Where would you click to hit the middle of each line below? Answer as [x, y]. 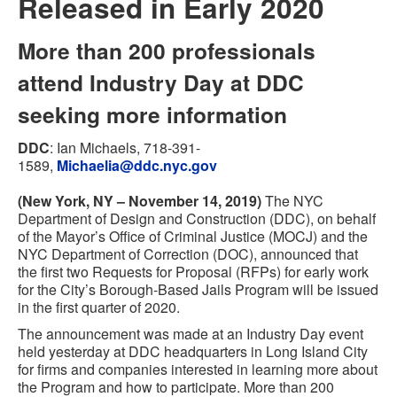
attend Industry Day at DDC [161, 82]
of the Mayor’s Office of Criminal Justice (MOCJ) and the [193, 236]
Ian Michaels [97, 148]
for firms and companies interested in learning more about [198, 369]
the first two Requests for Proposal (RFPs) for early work [193, 272]
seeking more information [152, 114]
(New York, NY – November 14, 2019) [140, 201]
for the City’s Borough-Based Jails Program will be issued [198, 289]
